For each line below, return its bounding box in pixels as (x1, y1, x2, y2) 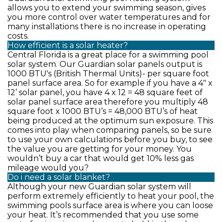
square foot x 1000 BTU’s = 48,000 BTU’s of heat (7, 107, 198, 116)
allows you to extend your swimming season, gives (7, 3, 206, 12)
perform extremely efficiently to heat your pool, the (7, 191, 214, 201)
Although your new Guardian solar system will (7, 182, 191, 191)
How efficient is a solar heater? (7, 41, 128, 50)
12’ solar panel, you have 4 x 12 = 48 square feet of (7, 88, 203, 97)
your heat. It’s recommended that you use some (7, 210, 199, 220)
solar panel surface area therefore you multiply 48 (7, 97, 208, 107)
